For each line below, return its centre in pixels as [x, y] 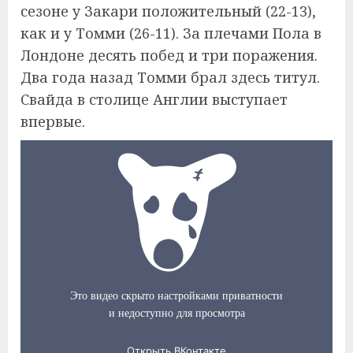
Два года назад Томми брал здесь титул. [170, 77]
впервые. [53, 121]
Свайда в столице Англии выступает [154, 99]
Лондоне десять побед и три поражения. [169, 55]
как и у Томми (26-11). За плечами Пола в [171, 33]
